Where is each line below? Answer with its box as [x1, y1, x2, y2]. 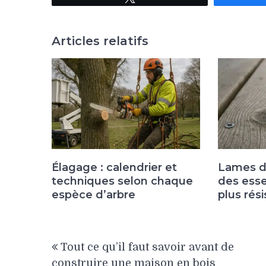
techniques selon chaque [52, 174, 193, 188]
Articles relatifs [52, 33, 148, 48]
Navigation [51, 227, 134, 245]
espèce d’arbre [52, 188, 135, 201]
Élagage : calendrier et [52, 160, 177, 174]
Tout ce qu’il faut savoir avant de [61, 240, 234, 253]
